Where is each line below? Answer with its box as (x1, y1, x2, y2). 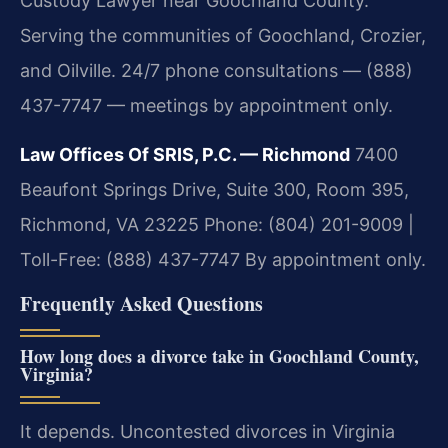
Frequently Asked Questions (20, 288, 263, 318)
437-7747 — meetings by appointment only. (20, 95, 393, 117)
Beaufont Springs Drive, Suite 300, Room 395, (20, 179, 409, 201)
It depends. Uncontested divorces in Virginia (20, 420, 395, 442)
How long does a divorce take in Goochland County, (20, 342, 419, 369)
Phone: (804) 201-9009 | (199, 214, 414, 236)
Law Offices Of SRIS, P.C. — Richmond (20, 144, 350, 166)
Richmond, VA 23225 (20, 214, 199, 236)
